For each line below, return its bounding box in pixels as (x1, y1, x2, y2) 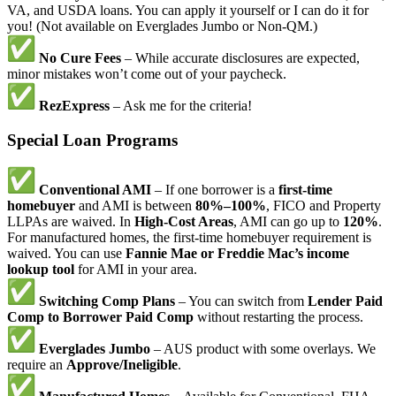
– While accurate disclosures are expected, (121, 49, 360, 65)
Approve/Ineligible (66, 357, 178, 373)
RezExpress (39, 97, 110, 113)
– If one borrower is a (151, 182, 278, 198)
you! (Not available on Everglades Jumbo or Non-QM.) (7, 18, 317, 34)
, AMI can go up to (233, 214, 343, 230)
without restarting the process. (194, 309, 363, 325)
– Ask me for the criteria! (110, 97, 252, 113)
